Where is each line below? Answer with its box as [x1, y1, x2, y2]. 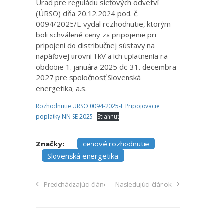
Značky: [36, 138, 64, 148]
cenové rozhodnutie [82, 138, 149, 148]
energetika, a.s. [36, 83, 87, 93]
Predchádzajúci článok [43, 180, 111, 189]
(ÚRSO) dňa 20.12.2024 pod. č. [36, 8, 139, 18]
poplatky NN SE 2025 [36, 112, 93, 121]
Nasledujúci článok [115, 180, 172, 189]
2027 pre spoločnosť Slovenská [36, 72, 141, 82]
